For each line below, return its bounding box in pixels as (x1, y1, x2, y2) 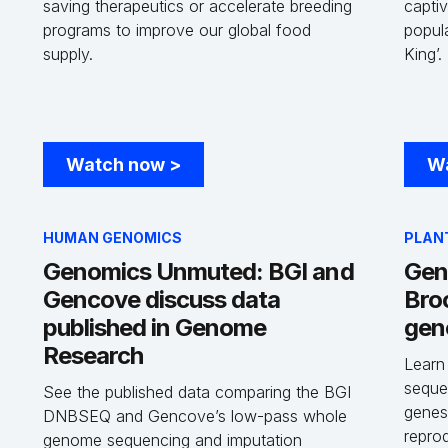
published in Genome (42, 313, 267, 342)
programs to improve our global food (42, 20, 311, 40)
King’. (404, 44, 443, 64)
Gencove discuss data (42, 285, 281, 314)
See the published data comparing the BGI (42, 382, 351, 402)
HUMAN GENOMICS (42, 229, 182, 246)
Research (42, 341, 143, 370)
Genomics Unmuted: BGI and (42, 257, 354, 286)
